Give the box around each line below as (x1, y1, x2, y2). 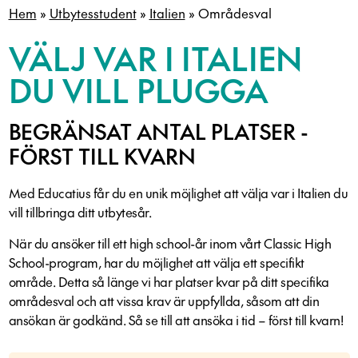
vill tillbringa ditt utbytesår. (8, 203, 151, 221)
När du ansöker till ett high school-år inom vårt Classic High (8, 234, 331, 252)
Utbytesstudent (49, 4, 137, 22)
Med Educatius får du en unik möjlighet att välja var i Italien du (8, 184, 348, 201)
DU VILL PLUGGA (8, 68, 268, 112)
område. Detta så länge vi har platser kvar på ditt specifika (8, 272, 329, 290)
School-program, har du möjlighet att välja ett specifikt (8, 253, 304, 271)
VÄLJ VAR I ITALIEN (8, 36, 302, 80)
